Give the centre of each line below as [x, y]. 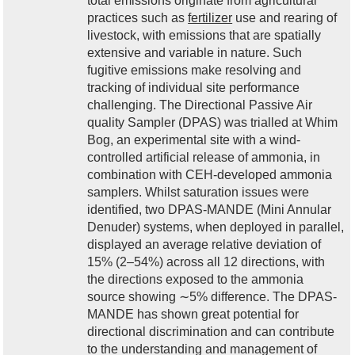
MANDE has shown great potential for [193, 314]
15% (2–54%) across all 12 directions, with [206, 261]
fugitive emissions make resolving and [195, 70]
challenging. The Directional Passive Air [200, 105]
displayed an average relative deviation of [204, 244]
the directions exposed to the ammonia [196, 279]
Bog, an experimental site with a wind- [194, 139]
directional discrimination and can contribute [211, 331]
